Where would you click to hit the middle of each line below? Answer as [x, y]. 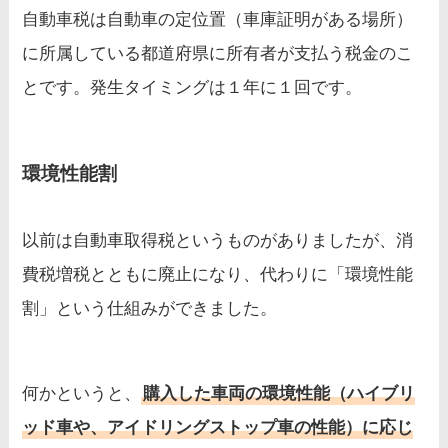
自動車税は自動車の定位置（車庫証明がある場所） [218, 19]
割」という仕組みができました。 [150, 309]
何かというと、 [82, 394]
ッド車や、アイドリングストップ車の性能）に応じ [218, 428]
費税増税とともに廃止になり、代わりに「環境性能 [218, 275]
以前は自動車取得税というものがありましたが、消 [218, 241]
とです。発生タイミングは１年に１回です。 [192, 87]
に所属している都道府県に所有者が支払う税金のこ [218, 53]
